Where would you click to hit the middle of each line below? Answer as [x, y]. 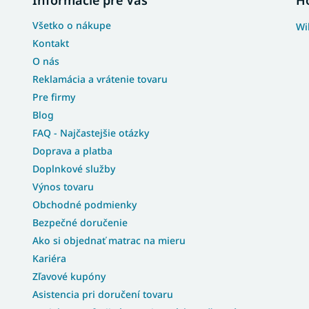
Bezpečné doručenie [80, 222]
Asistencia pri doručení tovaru [103, 294]
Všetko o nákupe [72, 25]
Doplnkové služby [74, 168]
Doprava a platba [73, 150]
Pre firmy [54, 97]
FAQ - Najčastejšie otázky [91, 132]
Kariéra [50, 258]
